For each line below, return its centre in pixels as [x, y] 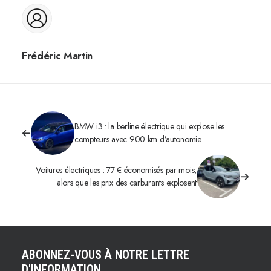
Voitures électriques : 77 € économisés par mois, [116, 170]
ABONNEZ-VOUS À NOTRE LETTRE [106, 255]
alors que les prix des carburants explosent [127, 183]
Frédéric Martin [57, 56]
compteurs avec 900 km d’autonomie [138, 139]
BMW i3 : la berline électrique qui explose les [150, 126]
